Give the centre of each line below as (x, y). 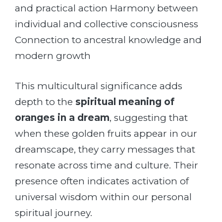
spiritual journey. (54, 213)
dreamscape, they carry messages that (105, 149)
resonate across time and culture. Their (107, 165)
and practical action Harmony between (107, 8)
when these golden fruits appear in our (106, 133)
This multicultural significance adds (99, 86)
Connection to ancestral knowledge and (108, 40)
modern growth (53, 56)
